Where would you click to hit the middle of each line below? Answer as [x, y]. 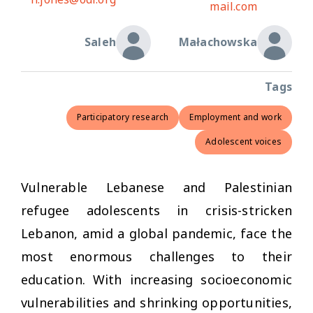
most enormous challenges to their [156, 257]
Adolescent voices [243, 142]
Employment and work [235, 117]
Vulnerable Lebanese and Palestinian [156, 188]
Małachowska [218, 42]
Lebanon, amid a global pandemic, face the [156, 234]
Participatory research [123, 117]
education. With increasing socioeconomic [156, 280]
